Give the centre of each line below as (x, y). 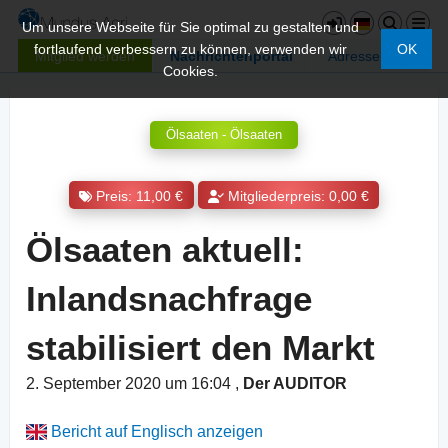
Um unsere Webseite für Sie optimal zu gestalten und (191, 27)
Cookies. (191, 71)
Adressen (358, 55)
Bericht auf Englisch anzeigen (155, 432)
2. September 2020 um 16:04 (130, 384)
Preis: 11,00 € (140, 196)
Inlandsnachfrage (169, 299)
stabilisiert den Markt (200, 348)
